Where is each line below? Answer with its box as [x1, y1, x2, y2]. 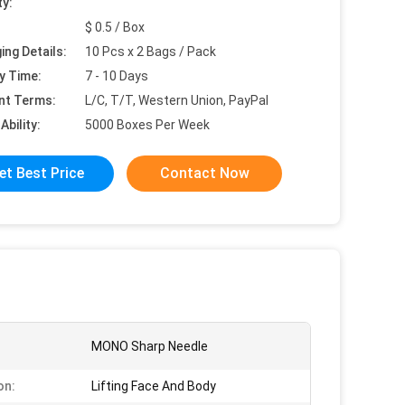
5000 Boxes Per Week [85, 118, 210, 132]
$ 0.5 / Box [85, 20, 145, 34]
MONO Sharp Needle [91, 339, 208, 353]
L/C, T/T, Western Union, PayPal [85, 93, 268, 108]
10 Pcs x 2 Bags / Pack [85, 44, 216, 59]
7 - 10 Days [85, 69, 148, 83]
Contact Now [159, 165, 250, 182]
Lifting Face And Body [91, 379, 216, 393]
